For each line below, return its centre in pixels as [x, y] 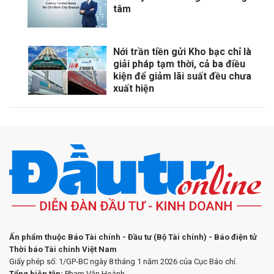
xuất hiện [134, 89]
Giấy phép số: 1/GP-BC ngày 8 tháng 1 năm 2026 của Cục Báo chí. [123, 262]
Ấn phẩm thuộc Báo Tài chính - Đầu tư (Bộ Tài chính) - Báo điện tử [133, 237]
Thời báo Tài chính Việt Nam [63, 250]
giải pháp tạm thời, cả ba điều [179, 64]
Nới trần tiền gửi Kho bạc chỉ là [182, 52]
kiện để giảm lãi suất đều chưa [182, 76]
